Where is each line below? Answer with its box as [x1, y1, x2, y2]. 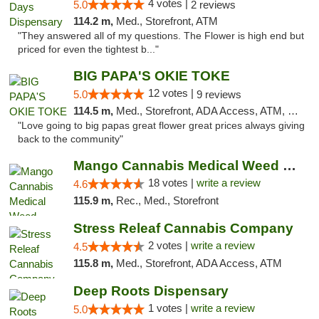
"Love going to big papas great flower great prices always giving [18, 120, 305, 131]
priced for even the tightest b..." [18, 44, 159, 55]
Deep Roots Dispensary [73, 283, 229, 298]
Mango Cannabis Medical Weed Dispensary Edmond [282, 158, 296, 173]
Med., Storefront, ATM [115, 15, 218, 27]
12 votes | [147, 87, 197, 99]
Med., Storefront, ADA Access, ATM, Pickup [115, 105, 288, 117]
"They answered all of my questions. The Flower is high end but [18, 31, 304, 41]
